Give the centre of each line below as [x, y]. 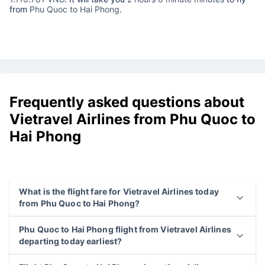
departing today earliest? [71, 241]
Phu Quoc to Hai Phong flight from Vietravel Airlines [125, 229]
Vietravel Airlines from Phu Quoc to [132, 119]
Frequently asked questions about [127, 102]
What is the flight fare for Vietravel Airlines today [119, 191]
